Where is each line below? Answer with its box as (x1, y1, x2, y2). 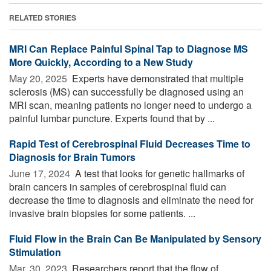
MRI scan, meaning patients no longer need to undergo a (9, 97, 252, 112)
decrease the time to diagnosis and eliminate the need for (9, 192, 253, 207)
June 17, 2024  (9, 166, 73, 180)
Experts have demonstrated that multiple (70, 71, 244, 85)
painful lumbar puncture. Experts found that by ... (9, 111, 215, 125)
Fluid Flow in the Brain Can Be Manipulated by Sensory (9, 231, 261, 246)
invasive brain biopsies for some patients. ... (9, 206, 195, 220)
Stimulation (9, 244, 61, 259)
